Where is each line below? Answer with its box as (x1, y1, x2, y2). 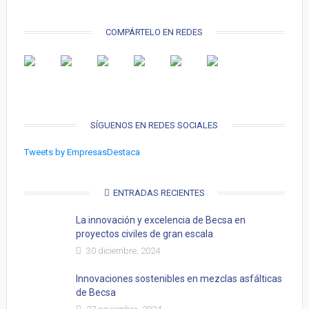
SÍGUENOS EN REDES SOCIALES (90, 120, 219, 130)
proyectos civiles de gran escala (75, 228, 213, 239)
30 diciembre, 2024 (83, 246, 160, 256)
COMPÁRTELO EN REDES (106, 27, 203, 37)
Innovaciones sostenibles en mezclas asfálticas (75, 273, 282, 284)
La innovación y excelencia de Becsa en (75, 215, 246, 226)
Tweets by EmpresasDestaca (23, 147, 140, 157)
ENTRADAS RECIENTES (112, 188, 205, 198)
